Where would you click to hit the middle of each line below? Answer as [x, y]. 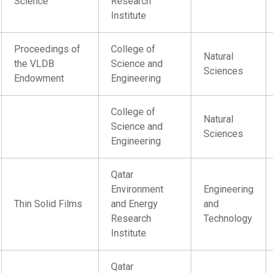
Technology [228, 218]
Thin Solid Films [48, 204]
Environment [137, 189]
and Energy [135, 204]
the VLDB [34, 64]
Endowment [39, 78]
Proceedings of [48, 49]
